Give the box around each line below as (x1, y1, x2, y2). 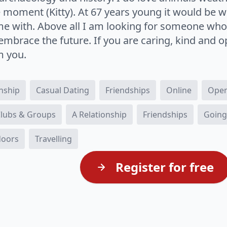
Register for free (112, 159, 214, 175)
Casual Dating (36, 85, 90, 96)
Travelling (35, 133, 72, 144)
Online (166, 85, 192, 96)
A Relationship (72, 109, 127, 120)
